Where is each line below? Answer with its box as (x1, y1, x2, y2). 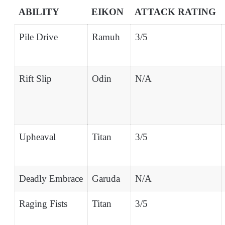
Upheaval (19, 131, 56, 142)
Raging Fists (19, 198, 67, 209)
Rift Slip (19, 73, 52, 84)
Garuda (92, 173, 120, 184)
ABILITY (19, 6, 59, 17)
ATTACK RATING (135, 6, 216, 17)
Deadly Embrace (19, 173, 83, 184)
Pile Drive (19, 31, 58, 42)
